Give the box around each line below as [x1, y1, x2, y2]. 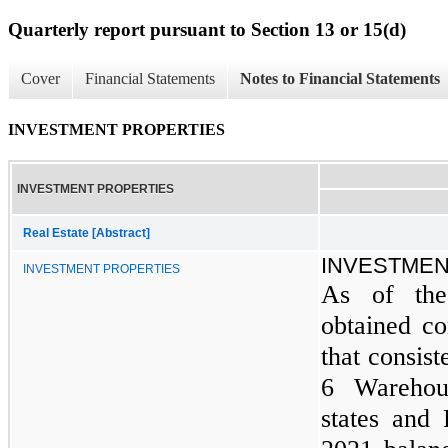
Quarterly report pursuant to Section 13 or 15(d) [8, 18, 406, 40]
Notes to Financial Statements [240, 70, 440, 88]
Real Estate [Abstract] [23, 226, 150, 239]
